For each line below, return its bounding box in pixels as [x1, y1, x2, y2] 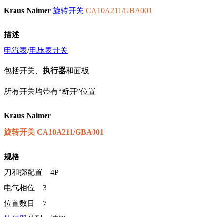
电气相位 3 [4, 183, 46, 192]
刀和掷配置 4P [4, 168, 59, 176]
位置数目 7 [4, 199, 46, 207]
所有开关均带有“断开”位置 [4, 87, 96, 95]
